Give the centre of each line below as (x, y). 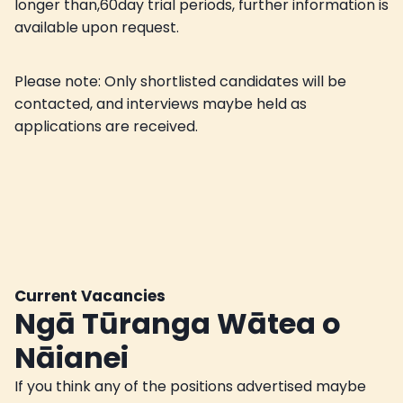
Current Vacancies (90, 296)
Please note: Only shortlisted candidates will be (180, 81)
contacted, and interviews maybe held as (161, 103)
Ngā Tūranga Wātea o (178, 323)
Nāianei (72, 357)
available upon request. (99, 27)
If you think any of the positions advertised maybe (195, 386)
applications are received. (106, 126)
